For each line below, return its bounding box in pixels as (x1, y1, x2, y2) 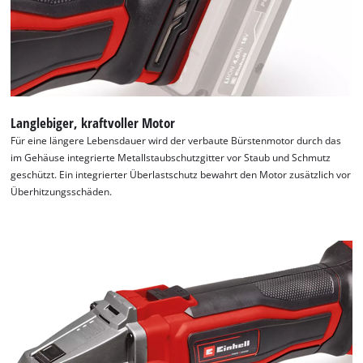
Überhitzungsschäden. (11, 185, 113, 198)
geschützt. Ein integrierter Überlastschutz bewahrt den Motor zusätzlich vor (11, 168, 352, 181)
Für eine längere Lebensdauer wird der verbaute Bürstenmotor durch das (11, 134, 342, 147)
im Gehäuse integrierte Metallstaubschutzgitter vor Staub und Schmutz (11, 151, 331, 164)
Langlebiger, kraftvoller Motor (11, 113, 176, 132)
